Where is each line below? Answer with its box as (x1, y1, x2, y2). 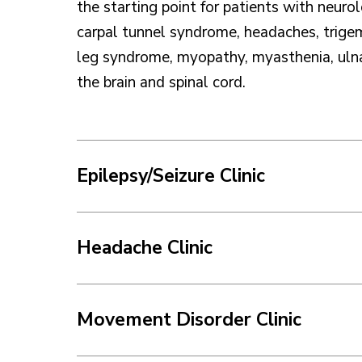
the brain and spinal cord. (77, 71, 246, 93)
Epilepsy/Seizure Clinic (77, 162, 265, 188)
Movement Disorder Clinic (77, 306, 301, 332)
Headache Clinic (77, 234, 213, 260)
